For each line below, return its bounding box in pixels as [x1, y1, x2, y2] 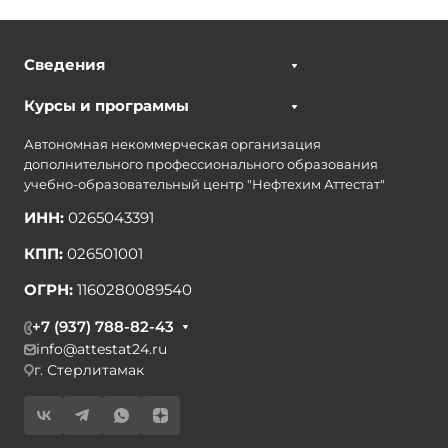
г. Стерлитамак [34, 361, 144, 379]
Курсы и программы [24, 96, 189, 115]
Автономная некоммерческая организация [24, 136, 321, 152]
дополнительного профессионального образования [24, 156, 378, 172]
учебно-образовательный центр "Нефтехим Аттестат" [24, 176, 385, 192]
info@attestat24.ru [36, 340, 167, 358]
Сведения [24, 55, 105, 74]
